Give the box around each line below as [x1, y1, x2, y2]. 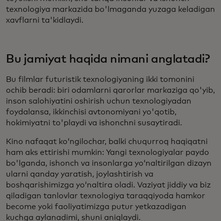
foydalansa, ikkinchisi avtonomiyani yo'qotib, [6, 108, 177, 116]
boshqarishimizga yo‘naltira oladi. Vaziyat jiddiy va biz [6, 181, 211, 189]
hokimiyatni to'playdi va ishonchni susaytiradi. [6, 119, 182, 127]
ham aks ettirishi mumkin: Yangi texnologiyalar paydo [6, 148, 209, 157]
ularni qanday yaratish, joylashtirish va [6, 170, 153, 179]
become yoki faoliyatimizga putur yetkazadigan [6, 203, 186, 211]
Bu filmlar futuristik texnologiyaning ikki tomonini [6, 75, 194, 84]
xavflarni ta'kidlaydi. [6, 16, 83, 25]
